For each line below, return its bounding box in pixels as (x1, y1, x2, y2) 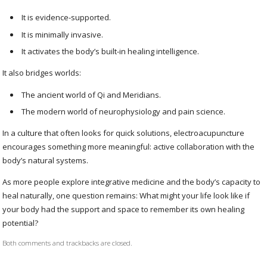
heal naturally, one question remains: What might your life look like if (2, 190, 250, 201)
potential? (2, 218, 39, 229)
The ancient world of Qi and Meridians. (21, 89, 162, 101)
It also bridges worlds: (2, 67, 82, 78)
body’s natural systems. (2, 155, 89, 166)
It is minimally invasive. (21, 29, 104, 40)
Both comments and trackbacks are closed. (2, 238, 133, 248)
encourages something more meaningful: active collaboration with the (2, 141, 255, 153)
